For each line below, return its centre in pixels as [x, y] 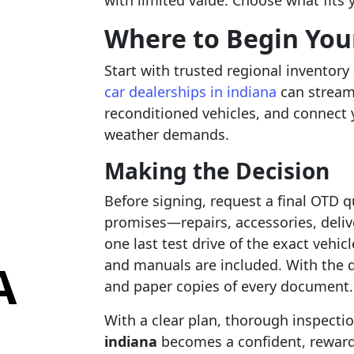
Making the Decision [217, 171]
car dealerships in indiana [190, 92]
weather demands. [166, 134]
